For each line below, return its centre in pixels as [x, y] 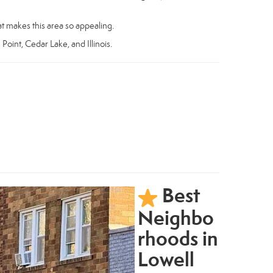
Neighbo [176, 218]
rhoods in [178, 238]
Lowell [166, 259]
